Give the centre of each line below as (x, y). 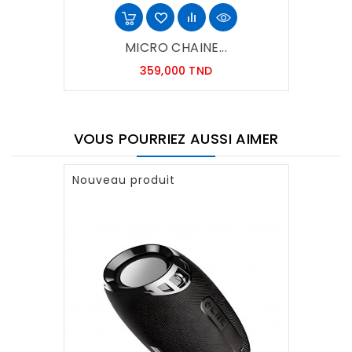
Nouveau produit (123, 180)
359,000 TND (176, 70)
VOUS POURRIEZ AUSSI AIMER (176, 138)
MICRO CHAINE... (176, 47)
